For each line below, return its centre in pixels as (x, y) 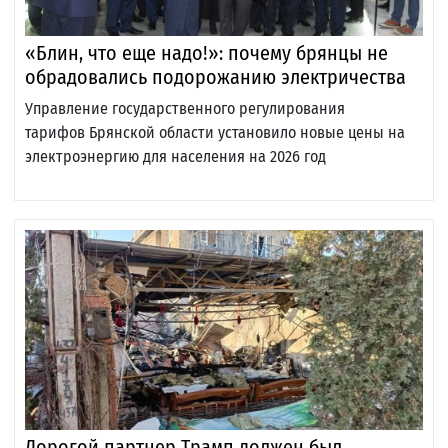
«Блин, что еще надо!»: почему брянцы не (206, 53)
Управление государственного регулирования (185, 109)
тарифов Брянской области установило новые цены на (215, 133)
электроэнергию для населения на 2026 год (175, 157)
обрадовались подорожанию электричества (215, 77)
